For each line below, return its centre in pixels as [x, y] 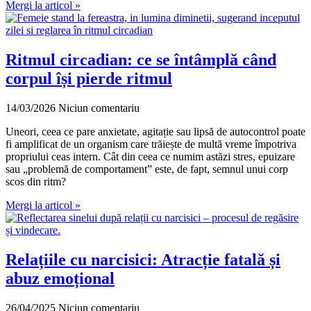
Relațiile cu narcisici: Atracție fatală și [143, 259]
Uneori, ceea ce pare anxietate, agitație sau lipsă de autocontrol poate [155, 131]
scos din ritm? [36, 181]
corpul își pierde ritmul [89, 78]
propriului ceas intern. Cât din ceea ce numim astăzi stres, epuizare [150, 156]
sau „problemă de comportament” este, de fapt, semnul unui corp [147, 169]
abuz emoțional [60, 278]
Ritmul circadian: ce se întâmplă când [141, 59]
